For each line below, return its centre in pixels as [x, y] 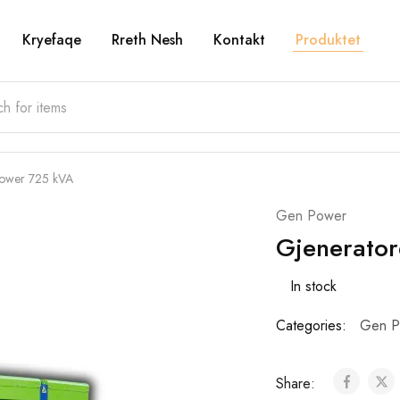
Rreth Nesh [147, 40]
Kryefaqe [51, 40]
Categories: [311, 325]
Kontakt [239, 40]
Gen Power [311, 216]
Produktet [328, 40]
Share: [297, 383]
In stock [313, 286]
